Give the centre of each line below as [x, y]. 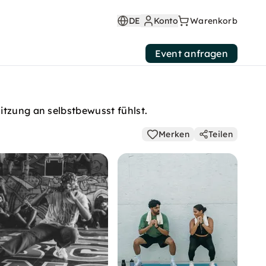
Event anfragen [191, 53]
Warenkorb [214, 21]
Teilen [221, 134]
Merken [174, 134]
